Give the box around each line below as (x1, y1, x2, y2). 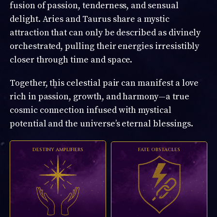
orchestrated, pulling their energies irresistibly (10, 41, 200, 52)
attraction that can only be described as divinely (10, 27, 201, 39)
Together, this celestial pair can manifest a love (10, 77, 199, 89)
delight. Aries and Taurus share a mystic (10, 14, 170, 25)
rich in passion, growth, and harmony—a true (10, 91, 189, 103)
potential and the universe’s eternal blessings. (10, 118, 193, 130)
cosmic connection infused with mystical (10, 105, 171, 116)
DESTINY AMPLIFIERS (32, 146, 83, 154)
